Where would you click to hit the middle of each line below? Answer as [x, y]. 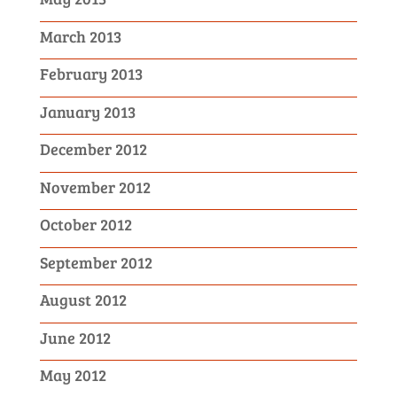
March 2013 [80, 36]
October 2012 [86, 224]
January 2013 [87, 111]
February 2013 [91, 74]
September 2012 [96, 262]
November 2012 [95, 187]
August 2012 [83, 300]
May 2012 [73, 375]
